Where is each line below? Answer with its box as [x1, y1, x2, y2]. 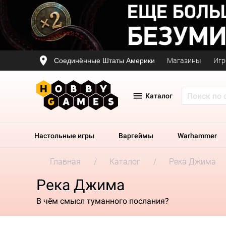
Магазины [167, 56, 201, 65]
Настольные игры [34, 132, 94, 140]
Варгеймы [119, 132, 153, 140]
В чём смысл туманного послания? [36, 196, 169, 206]
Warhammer [178, 132, 217, 140]
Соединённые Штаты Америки [54, 56, 155, 65]
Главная [50, 157, 81, 166]
